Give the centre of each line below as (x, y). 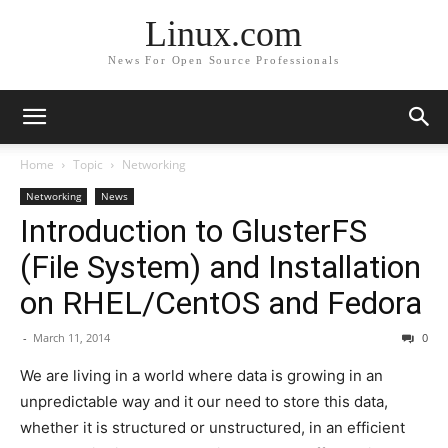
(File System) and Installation (220, 267)
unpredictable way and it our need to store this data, (204, 401)
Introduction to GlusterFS (193, 231)
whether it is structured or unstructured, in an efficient (212, 427)
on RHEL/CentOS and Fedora (221, 303)
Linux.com (224, 34)
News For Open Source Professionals (224, 60)
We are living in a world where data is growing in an (201, 375)
